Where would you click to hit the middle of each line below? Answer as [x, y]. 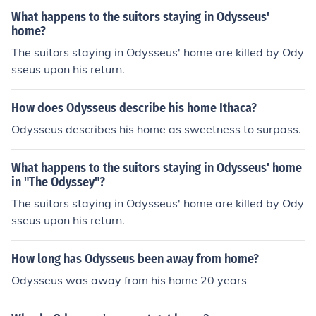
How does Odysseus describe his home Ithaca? [134, 108]
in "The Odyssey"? [58, 182]
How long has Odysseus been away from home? [135, 259]
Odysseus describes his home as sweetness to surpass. [156, 129]
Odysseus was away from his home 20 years [129, 280]
